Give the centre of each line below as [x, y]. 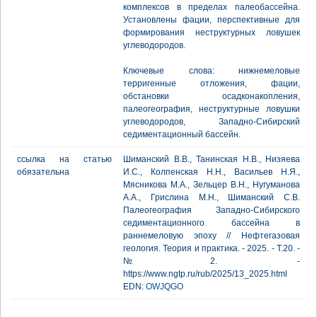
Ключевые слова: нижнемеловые [212, 71]
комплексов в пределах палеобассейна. [212, 7]
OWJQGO [165, 287]
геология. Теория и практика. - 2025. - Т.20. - [212, 248]
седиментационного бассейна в [212, 223]
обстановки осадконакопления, [212, 96]
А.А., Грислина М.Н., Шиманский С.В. [212, 197]
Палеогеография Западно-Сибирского [212, 210]
